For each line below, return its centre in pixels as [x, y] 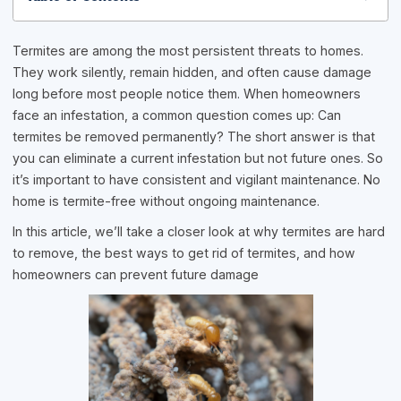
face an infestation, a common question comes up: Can [177, 115]
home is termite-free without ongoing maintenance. [166, 201]
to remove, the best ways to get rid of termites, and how [184, 253]
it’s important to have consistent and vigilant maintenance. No [197, 179]
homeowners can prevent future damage [136, 274]
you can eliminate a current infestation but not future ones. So [198, 158]
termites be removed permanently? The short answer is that [194, 137]
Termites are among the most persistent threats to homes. [188, 51]
